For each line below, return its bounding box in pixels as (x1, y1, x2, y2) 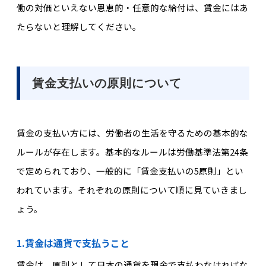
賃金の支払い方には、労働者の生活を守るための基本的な (16, 126, 248, 140)
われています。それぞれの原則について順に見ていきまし (16, 183, 247, 197)
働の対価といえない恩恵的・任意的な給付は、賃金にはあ (16, 1, 248, 14)
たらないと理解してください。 (16, 20, 141, 33)
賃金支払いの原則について (31, 76, 182, 90)
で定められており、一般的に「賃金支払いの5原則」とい (16, 164, 243, 178)
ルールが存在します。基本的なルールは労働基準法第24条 (16, 145, 248, 159)
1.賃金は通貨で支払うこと (16, 236, 129, 251)
